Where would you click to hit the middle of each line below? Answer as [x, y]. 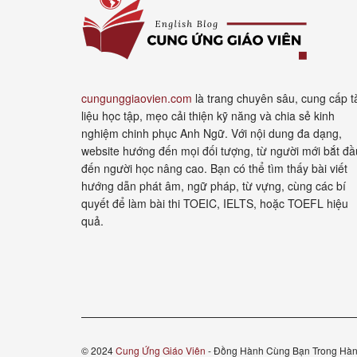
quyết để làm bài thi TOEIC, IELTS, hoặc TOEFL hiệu [215, 204]
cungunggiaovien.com [137, 98]
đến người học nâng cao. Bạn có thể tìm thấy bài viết [214, 169]
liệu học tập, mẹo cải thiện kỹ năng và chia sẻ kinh [208, 116]
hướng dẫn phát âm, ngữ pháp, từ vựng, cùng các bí [214, 186]
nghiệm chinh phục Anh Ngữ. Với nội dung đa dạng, [212, 133]
